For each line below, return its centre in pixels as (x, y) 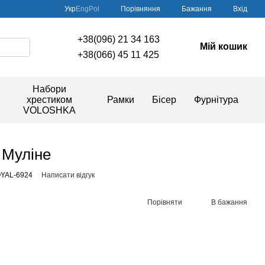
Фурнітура (216, 100)
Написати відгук (68, 175)
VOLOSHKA (49, 110)
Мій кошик (224, 46)
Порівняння (140, 9)
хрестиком (49, 100)
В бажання (229, 202)
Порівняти (165, 202)
